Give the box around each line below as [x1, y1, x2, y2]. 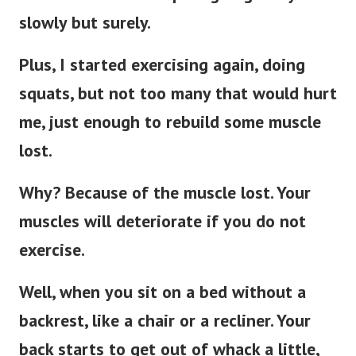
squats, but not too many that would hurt [19, 82, 337, 105]
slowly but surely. [19, 11, 151, 34]
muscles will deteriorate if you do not [19, 210, 306, 233]
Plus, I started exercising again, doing [19, 53, 305, 76]
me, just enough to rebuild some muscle [19, 110, 321, 133]
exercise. [19, 238, 85, 261]
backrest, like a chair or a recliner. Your [19, 309, 311, 332]
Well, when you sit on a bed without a [19, 281, 306, 304]
